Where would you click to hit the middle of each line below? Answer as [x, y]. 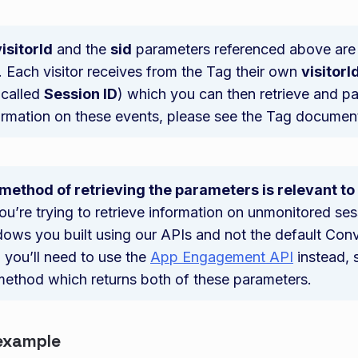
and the [82, 49]
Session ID [81, 94]
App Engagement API [222, 257]
